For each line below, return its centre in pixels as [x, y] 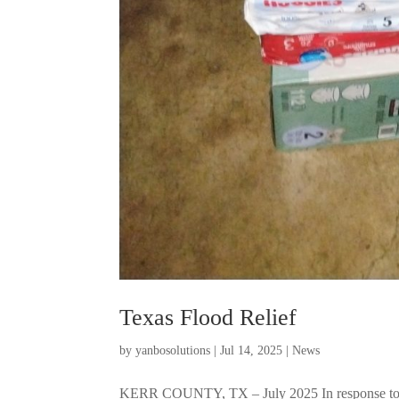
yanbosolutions [173, 350]
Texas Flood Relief [208, 317]
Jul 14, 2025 [252, 350]
